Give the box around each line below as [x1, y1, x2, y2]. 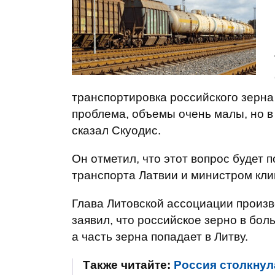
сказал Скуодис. [72, 124, 161, 137]
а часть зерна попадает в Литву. [72, 230, 248, 243]
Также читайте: [83, 258, 174, 271]
